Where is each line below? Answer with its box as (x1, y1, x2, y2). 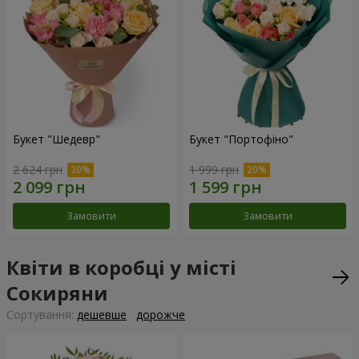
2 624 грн (13, 162, 63, 178)
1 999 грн (189, 162, 239, 178)
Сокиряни (6, 280, 108, 307)
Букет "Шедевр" (13, 131, 100, 147)
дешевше (77, 307, 127, 323)
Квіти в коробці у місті (6, 254, 236, 281)
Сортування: (6, 307, 77, 323)
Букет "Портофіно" (189, 131, 293, 147)
